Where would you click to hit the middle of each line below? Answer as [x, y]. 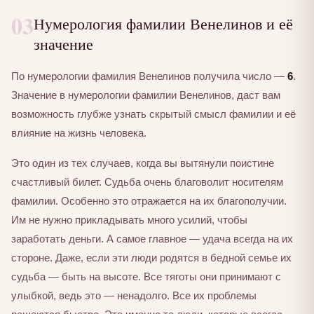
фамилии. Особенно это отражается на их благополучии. [149, 200]
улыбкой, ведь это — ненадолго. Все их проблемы [134, 295]
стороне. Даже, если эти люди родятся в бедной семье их [151, 257]
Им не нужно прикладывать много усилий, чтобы [129, 219]
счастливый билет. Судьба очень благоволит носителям [147, 182]
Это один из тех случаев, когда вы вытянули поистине [143, 163]
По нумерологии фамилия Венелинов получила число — [149, 76]
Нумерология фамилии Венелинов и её [163, 23]
